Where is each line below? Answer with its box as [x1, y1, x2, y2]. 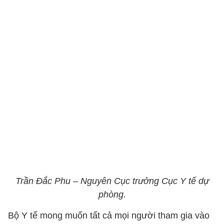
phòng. [98, 189, 126, 199]
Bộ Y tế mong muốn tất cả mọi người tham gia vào [8, 210, 209, 220]
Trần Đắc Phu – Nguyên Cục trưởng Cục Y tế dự [15, 176, 209, 186]
